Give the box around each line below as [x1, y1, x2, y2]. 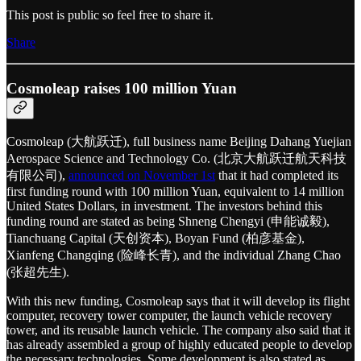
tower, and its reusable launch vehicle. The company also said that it [6, 323, 351, 338]
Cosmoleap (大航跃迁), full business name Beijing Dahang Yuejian [6, 135, 351, 149]
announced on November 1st [68, 168, 215, 183]
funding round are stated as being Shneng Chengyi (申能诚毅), [6, 214, 330, 229]
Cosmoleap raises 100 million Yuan [6, 79, 237, 97]
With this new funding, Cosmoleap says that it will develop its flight [6, 294, 350, 309]
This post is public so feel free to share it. [6, 8, 214, 23]
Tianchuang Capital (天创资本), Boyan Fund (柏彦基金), [6, 231, 305, 246]
